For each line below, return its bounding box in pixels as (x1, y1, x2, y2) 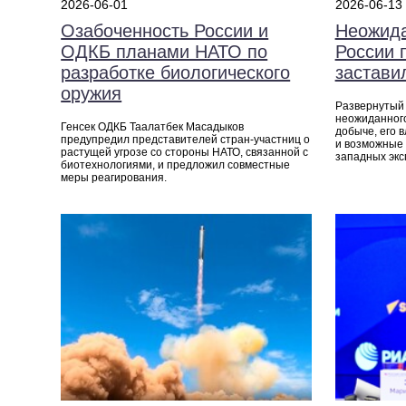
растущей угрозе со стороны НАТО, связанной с (61, 145, 309, 159)
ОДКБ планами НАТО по (61, 41, 268, 62)
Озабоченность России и (61, 20, 269, 41)
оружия (61, 82, 122, 103)
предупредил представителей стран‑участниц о (61, 132, 311, 146)
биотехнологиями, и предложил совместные (61, 158, 291, 171)
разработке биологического (61, 62, 291, 82)
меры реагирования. (61, 170, 168, 184)
